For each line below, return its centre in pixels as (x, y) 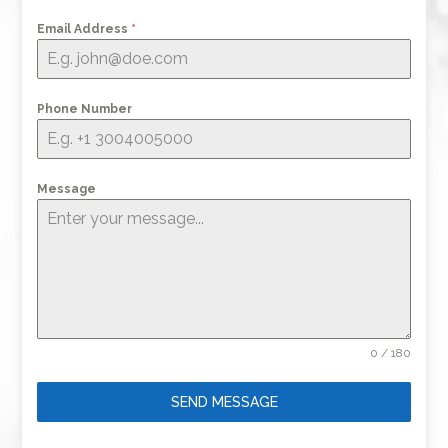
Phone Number (85, 109)
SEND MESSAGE (224, 402)
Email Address (84, 29)
